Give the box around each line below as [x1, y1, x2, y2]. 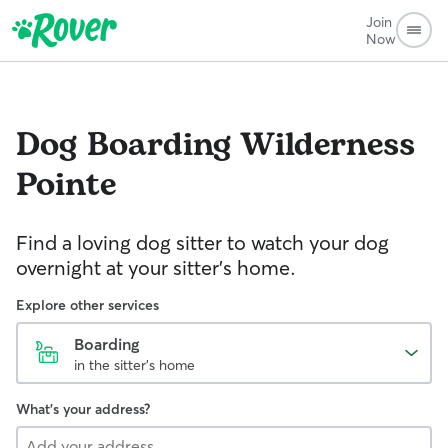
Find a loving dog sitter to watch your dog [16, 230, 389, 255]
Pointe [16, 161, 116, 210]
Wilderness [240, 121, 415, 170]
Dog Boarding [16, 121, 231, 170]
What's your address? [16, 400, 150, 418]
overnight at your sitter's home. [16, 255, 296, 280]
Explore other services [16, 296, 159, 314]
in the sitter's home [74, 356, 195, 374]
